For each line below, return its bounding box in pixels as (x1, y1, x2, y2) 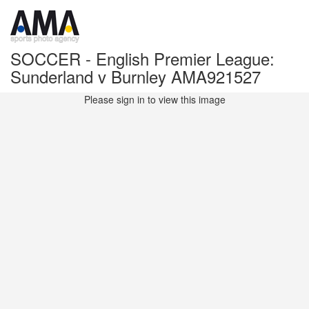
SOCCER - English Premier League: (10, 46, 275, 70)
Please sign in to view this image (83, 92, 226, 106)
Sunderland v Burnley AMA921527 (10, 64, 261, 88)
